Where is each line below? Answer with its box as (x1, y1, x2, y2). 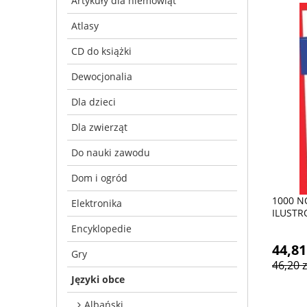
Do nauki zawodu (71, 145, 150, 159)
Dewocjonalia (71, 69, 132, 83)
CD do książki (71, 44, 132, 58)
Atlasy (71, 19, 99, 32)
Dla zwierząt (71, 120, 127, 134)
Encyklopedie (71, 221, 132, 235)
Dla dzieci (71, 95, 116, 108)
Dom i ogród (71, 171, 127, 184)
